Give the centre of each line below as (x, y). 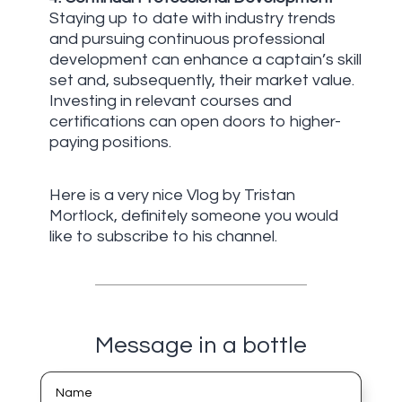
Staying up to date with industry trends (192, 18)
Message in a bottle (201, 345)
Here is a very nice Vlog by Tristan (172, 195)
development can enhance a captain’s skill (205, 59)
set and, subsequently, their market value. (201, 80)
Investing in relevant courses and (170, 100)
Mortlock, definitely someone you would (193, 215)
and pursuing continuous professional (187, 39)
